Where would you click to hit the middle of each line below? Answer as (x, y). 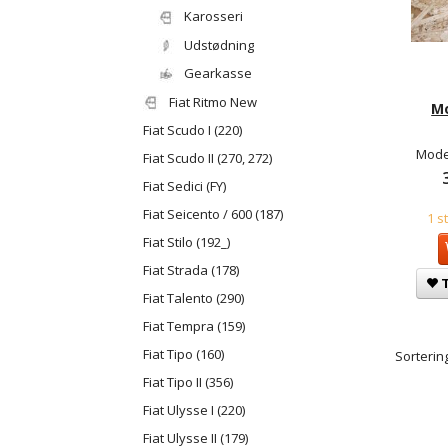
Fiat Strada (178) (191, 270)
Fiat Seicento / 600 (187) (213, 214)
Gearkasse (218, 73)
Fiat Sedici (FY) (184, 186)
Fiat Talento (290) (193, 298)
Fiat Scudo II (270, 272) (207, 158)
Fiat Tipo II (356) (188, 382)
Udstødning (219, 44)
